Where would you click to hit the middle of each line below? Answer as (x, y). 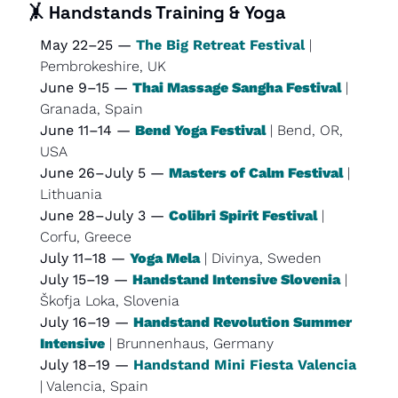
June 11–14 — (88, 130)
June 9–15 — (86, 87)
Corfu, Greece (86, 236)
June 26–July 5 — (104, 172)
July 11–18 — (85, 258)
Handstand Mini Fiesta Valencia (245, 364)
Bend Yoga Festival (200, 130)
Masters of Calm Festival (256, 172)
